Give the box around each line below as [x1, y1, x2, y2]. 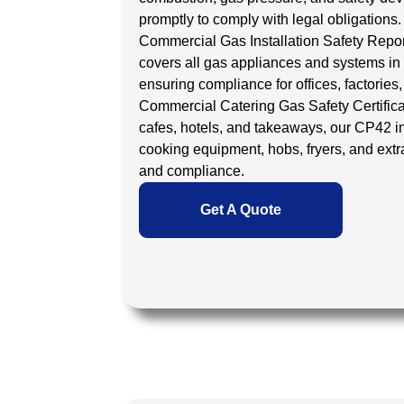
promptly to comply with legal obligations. [139, 12, 401, 27]
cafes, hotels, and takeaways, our [139, 120, 354, 135]
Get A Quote [200, 202, 281, 217]
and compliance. [139, 163, 244, 179]
